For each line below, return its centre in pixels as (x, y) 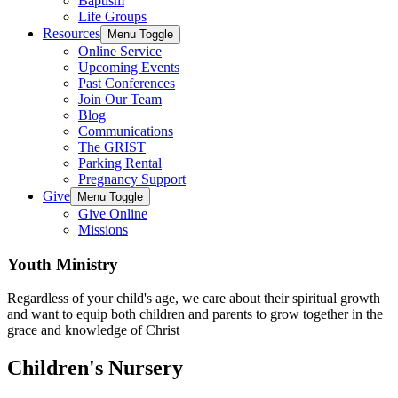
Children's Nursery (95, 368)
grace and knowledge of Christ (93, 330)
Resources (72, 33)
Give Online (113, 214)
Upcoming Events (129, 67)
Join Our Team (120, 99)
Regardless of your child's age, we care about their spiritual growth (194, 298)
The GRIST (112, 147)
